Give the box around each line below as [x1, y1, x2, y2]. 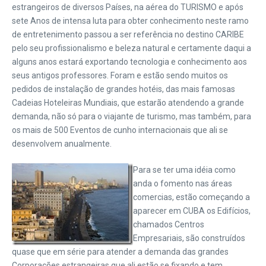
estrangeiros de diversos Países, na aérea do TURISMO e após [12, 2, 243, 12]
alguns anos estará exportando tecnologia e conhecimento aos [12, 57, 247, 66]
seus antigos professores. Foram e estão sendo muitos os [12, 71, 228, 80]
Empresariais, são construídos [133, 233, 245, 243]
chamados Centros [133, 220, 204, 229]
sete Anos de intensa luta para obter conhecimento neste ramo [12, 16, 249, 26]
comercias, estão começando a [133, 192, 250, 202]
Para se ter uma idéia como [133, 165, 236, 175]
